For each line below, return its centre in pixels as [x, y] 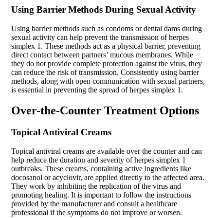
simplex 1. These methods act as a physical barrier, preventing [106, 46]
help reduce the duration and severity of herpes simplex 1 [99, 160]
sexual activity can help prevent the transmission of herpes [100, 37]
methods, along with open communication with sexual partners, [108, 81]
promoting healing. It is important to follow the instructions [101, 195]
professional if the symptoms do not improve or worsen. [97, 212]
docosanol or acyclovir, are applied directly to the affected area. [108, 177]
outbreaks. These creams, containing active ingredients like [101, 168]
